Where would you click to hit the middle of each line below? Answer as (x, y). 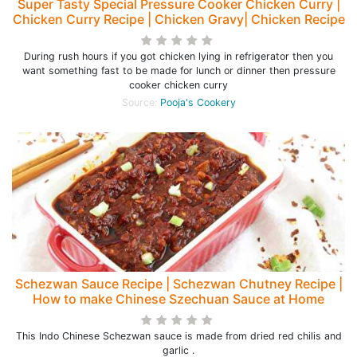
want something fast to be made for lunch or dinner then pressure (178, 71)
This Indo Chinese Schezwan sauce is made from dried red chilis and (178, 336)
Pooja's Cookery (198, 102)
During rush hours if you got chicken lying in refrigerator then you (178, 56)
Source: (141, 102)
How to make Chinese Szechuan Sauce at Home (178, 299)
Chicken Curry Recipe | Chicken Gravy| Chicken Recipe (178, 19)
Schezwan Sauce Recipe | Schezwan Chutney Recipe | (178, 284)
